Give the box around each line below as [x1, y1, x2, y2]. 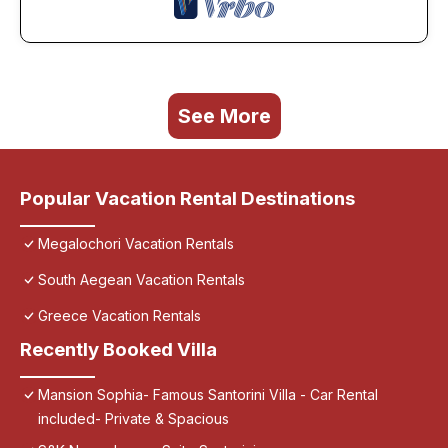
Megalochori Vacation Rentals [38, 235, 234, 253]
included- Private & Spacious [38, 410, 229, 428]
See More [177, 104, 271, 129]
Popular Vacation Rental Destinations [20, 187, 355, 211]
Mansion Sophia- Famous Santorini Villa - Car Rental [38, 386, 378, 404]
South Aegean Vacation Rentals [38, 271, 245, 289]
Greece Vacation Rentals [38, 307, 201, 325]
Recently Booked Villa [20, 338, 217, 362]
